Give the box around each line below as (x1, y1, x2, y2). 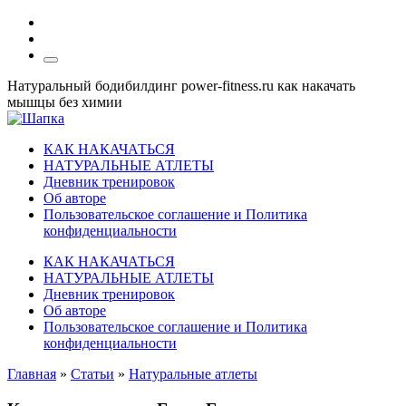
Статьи (71, 366, 114, 382)
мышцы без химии (7, 94, 122, 110)
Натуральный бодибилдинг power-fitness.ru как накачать (7, 78, 355, 93)
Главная (7, 366, 56, 382)
